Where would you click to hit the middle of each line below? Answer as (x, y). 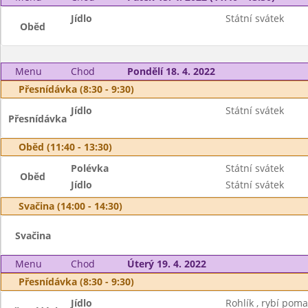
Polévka (90, 168)
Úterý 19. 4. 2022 (166, 264)
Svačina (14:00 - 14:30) (70, 206)
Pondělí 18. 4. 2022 (171, 71)
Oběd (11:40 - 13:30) (65, 147)
